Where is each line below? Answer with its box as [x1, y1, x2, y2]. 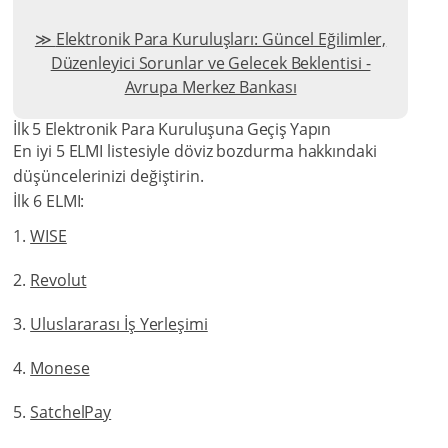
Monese [30, 357, 90, 380]
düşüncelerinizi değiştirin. [13, 165, 204, 188]
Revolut [30, 269, 87, 292]
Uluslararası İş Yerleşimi [30, 313, 208, 336]
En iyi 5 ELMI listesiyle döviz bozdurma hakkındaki [13, 140, 377, 163]
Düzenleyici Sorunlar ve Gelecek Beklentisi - [50, 52, 371, 75]
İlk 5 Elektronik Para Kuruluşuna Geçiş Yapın [13, 118, 331, 141]
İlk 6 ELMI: [13, 190, 85, 213]
